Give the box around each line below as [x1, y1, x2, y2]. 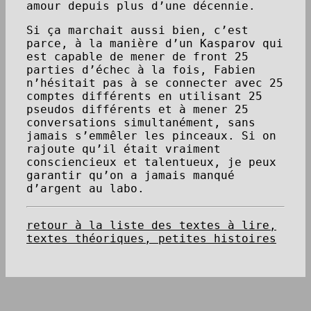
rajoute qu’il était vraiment [26, 142, 221, 155]
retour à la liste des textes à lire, [26, 219, 276, 232]
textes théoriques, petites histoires [26, 232, 276, 245]
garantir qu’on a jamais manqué [26, 169, 235, 182]
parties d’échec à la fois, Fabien [26, 63, 255, 76]
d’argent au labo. [26, 182, 144, 195]
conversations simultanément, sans [26, 116, 255, 129]
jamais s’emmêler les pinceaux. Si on [26, 129, 276, 142]
